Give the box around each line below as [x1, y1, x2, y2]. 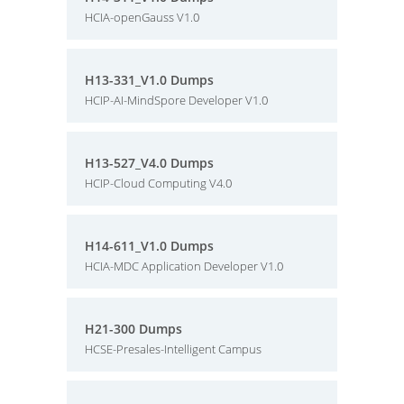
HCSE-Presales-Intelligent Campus [85, 341, 262, 357]
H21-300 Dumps [85, 320, 182, 337]
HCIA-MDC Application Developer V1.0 [85, 258, 283, 274]
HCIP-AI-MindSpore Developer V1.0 [85, 92, 268, 108]
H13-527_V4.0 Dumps [85, 154, 214, 171]
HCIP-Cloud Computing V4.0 [85, 175, 232, 191]
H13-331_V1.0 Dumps [85, 71, 214, 88]
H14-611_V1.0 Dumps [85, 237, 214, 254]
